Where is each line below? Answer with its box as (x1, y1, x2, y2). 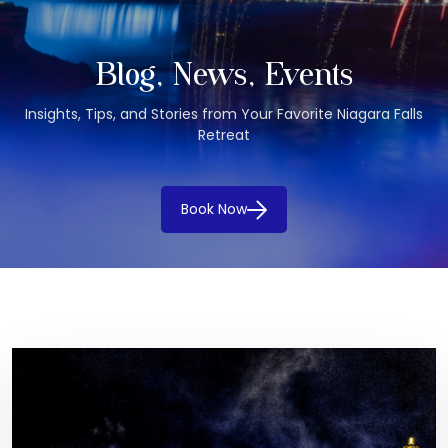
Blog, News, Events (95, 60, 353, 93)
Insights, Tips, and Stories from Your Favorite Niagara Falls (25, 103, 423, 124)
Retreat (198, 124, 250, 145)
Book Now (181, 198, 247, 219)
